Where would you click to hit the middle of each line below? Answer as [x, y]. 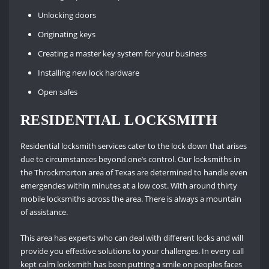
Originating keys [67, 35]
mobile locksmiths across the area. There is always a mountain [131, 199]
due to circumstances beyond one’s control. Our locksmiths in [130, 159]
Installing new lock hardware [89, 73]
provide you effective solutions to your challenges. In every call [132, 251]
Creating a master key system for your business [122, 54]
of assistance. [44, 212]
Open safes [58, 92]
